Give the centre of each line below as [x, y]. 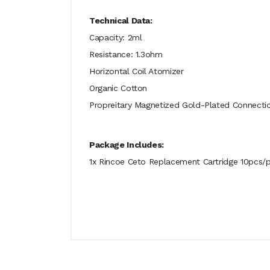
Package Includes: [127, 145]
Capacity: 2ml [116, 37]
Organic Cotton [118, 88]
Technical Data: [121, 20]
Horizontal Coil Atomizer [137, 71]
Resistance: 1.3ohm [126, 54]
